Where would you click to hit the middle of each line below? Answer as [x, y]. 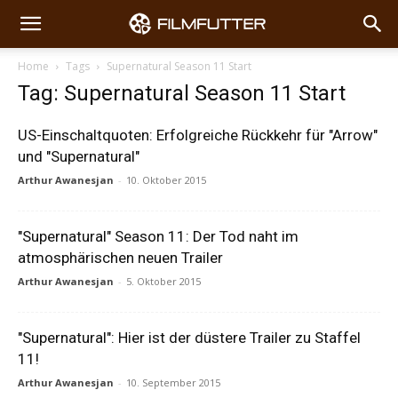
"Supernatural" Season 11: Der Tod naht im [158, 236]
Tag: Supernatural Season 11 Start [182, 93]
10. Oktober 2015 [166, 180]
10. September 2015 [173, 382]
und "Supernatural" [79, 156]
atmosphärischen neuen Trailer [120, 258]
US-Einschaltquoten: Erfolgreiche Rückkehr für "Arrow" [198, 135]
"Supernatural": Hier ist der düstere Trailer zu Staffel [189, 338]
